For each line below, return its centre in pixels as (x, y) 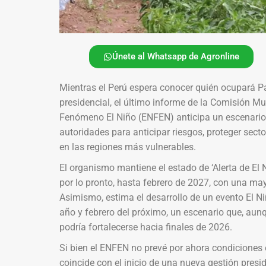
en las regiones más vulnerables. (127, 147)
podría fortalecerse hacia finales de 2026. (145, 227)
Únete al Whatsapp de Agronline (176, 56)
